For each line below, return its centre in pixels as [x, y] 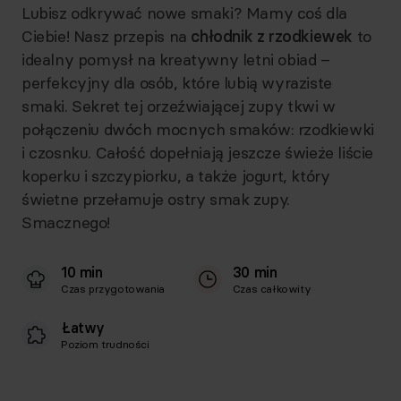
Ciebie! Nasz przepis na [107, 36]
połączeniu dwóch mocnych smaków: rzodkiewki [198, 129]
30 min [255, 272]
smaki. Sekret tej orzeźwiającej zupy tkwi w [179, 106]
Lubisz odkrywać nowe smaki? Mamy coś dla [185, 13]
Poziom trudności [105, 344]
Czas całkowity [272, 289]
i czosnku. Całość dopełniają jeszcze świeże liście [198, 153]
